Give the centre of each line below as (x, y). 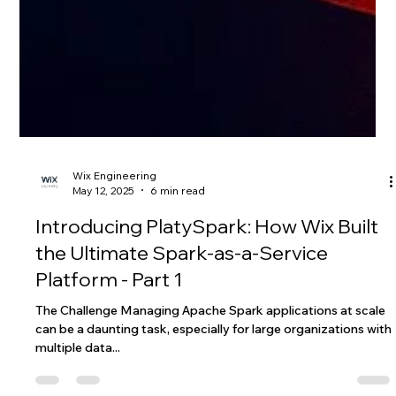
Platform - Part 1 (109, 328)
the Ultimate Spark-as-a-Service (182, 302)
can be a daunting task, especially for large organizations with (214, 378)
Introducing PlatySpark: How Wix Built (207, 275)
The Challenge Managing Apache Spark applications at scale (211, 359)
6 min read (178, 240)
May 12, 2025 (104, 240)
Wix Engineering (115, 225)
